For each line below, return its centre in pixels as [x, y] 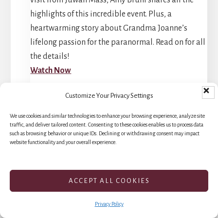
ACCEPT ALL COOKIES [109, 181]
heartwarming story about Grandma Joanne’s [109, 28]
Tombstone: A [84, 151]
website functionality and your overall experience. [63, 142]
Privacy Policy [109, 204]
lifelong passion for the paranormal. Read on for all [118, 42]
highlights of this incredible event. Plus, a [101, 14]
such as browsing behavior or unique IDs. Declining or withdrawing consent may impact [105, 133]
